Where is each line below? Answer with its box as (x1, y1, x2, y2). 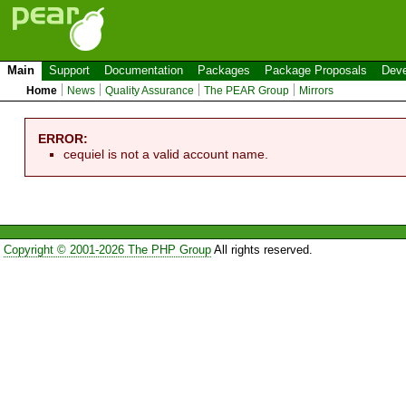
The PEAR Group (204, 84, 290, 97)
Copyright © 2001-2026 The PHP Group (3, 243, 211, 257)
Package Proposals (265, 63, 367, 77)
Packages (198, 63, 250, 77)
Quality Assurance (105, 84, 195, 97)
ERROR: (38, 130, 89, 146)
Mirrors (299, 84, 334, 97)
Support (49, 63, 90, 77)
